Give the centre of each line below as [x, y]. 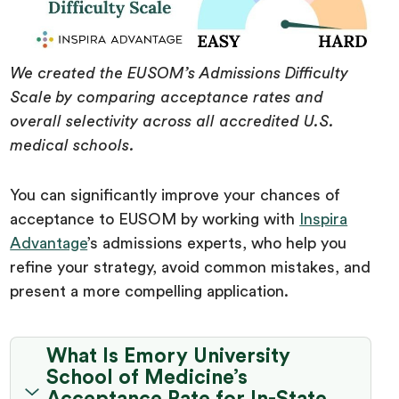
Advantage [49, 243]
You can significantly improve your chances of [175, 195]
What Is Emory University [169, 357]
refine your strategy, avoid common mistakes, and [191, 267]
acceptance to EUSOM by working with [155, 219]
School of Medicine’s [147, 378]
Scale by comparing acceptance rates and [167, 97]
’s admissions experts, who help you [217, 243]
